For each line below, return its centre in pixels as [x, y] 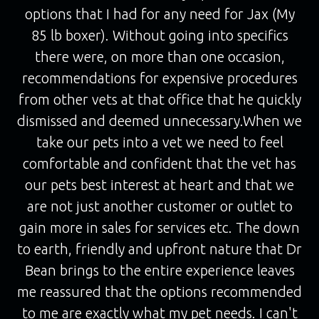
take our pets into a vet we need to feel [159, 142]
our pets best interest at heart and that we [159, 185]
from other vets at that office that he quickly [159, 99]
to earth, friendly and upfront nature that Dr [159, 249]
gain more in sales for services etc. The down [159, 228]
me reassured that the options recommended [159, 292]
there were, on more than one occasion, [159, 57]
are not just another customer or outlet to [159, 206]
